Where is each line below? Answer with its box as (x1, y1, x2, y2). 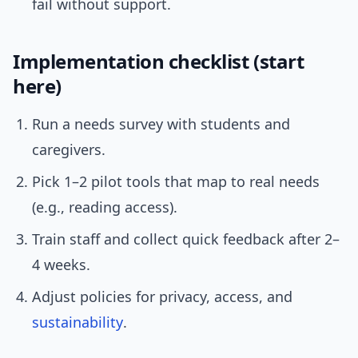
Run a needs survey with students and (32, 114, 290, 134)
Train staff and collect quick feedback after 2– (32, 229, 340, 249)
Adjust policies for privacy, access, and (32, 287, 292, 307)
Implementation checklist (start (13, 48, 304, 75)
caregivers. (32, 140, 105, 160)
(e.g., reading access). (32, 197, 177, 217)
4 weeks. (32, 255, 90, 275)
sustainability (32, 312, 123, 332)
